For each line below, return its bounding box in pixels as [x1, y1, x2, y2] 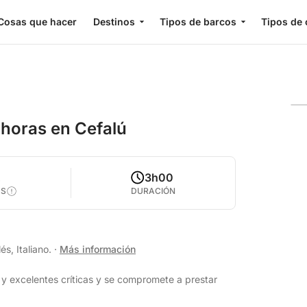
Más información [60, 243, 136, 255]
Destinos [93, 16, 135, 27]
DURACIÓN [131, 186, 176, 196]
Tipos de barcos [159, 16, 236, 27]
